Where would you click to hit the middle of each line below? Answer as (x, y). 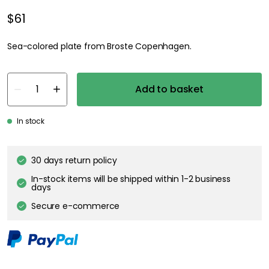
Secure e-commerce (76, 206)
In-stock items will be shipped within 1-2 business (131, 179)
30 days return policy (74, 160)
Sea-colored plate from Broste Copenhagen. (99, 46)
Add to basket (169, 89)
